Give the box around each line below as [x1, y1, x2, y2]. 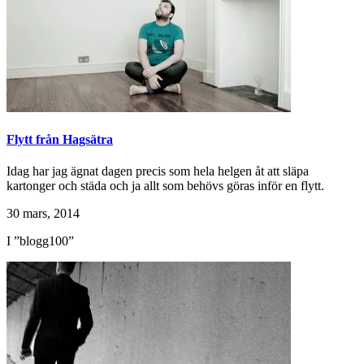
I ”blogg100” [6, 234, 74, 249]
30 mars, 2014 [6, 206, 80, 221]
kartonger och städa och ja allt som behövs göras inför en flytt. [6, 179, 324, 193]
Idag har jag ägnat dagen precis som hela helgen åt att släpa [6, 164, 309, 179]
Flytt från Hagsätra [6, 132, 113, 146]
